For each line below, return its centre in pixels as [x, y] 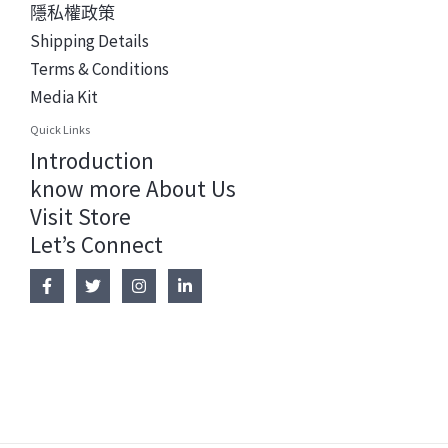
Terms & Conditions [99, 68]
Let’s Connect [96, 245]
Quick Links [60, 129]
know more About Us [133, 189]
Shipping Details [89, 40]
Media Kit [64, 96]
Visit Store [80, 217]
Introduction [92, 161]
